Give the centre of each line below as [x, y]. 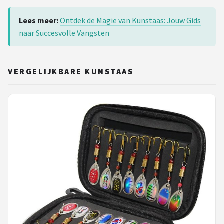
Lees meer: [39, 20]
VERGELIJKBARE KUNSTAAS [71, 72]
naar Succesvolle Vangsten [64, 33]
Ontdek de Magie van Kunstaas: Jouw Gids [130, 20]
